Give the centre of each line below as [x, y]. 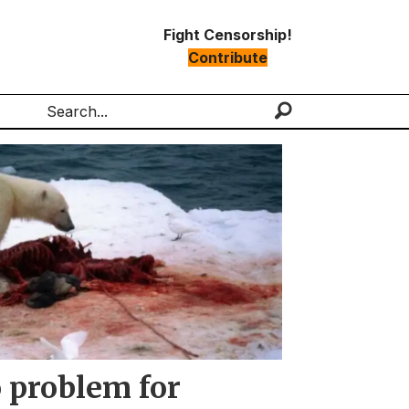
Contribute [228, 57]
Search [58, 122]
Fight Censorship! [228, 34]
